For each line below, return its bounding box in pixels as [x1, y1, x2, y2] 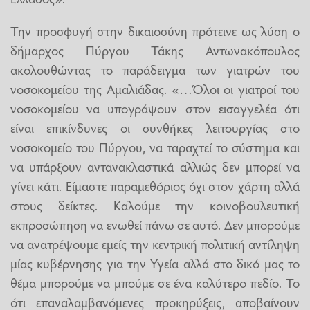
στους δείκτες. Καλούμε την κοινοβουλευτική [10, 195, 300, 214]
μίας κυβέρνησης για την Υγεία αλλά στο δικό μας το [10, 253, 300, 272]
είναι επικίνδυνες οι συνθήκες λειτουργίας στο [10, 118, 300, 136]
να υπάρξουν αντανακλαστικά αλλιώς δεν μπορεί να [10, 156, 300, 175]
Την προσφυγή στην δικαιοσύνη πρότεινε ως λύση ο [10, 21, 300, 39]
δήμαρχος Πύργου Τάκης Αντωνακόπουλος [10, 40, 300, 59]
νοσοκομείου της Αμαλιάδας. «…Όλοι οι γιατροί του [10, 79, 300, 98]
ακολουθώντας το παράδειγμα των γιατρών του [10, 60, 300, 78]
